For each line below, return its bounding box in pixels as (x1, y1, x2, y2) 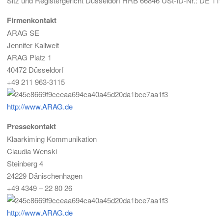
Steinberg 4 (7, 158, 43, 168)
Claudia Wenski (7, 146, 57, 156)
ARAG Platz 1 (7, 52, 52, 62)
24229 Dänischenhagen (7, 170, 82, 181)
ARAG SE (7, 27, 39, 38)
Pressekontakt (7, 121, 56, 132)
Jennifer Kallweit (7, 40, 59, 50)
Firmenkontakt (7, 15, 56, 26)
